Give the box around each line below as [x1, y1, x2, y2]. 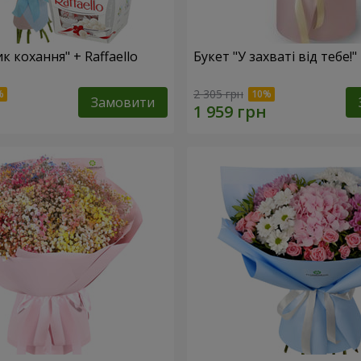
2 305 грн [193, 85, 243, 102]
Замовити [91, 93, 155, 111]
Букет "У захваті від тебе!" [193, 48, 357, 66]
